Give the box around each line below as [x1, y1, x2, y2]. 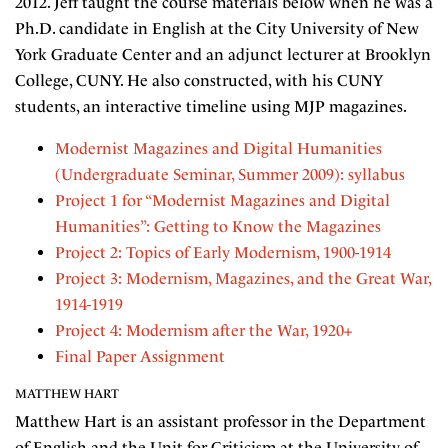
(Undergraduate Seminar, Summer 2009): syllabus [55, 165, 405, 184]
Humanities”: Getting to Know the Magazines [55, 217, 381, 236]
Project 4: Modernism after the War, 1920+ [55, 321, 352, 340]
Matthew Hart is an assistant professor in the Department [15, 412, 426, 431]
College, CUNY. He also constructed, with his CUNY [15, 71, 383, 90]
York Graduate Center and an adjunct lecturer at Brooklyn [15, 45, 431, 64]
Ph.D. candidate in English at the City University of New [15, 19, 419, 38]
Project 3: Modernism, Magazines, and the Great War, [55, 269, 431, 288]
